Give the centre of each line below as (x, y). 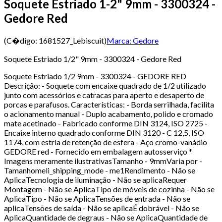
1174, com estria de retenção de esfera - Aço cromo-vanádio (106, 142)
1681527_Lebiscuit (71, 40)
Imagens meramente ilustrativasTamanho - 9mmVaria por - (103, 161)
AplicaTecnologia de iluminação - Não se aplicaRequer (95, 179)
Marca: (119, 40)
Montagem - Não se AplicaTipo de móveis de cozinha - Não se (109, 189)
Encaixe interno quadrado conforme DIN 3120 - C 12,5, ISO (104, 132)
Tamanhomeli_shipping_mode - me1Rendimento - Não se (100, 170)
